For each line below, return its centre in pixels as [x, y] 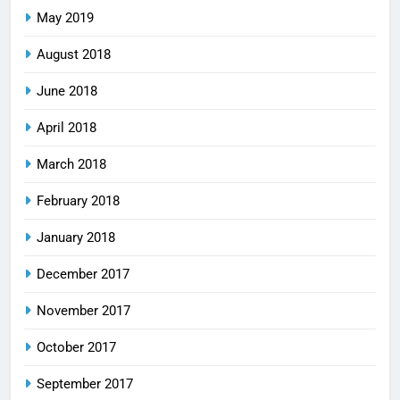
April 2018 [67, 127]
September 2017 [85, 383]
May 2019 [65, 17]
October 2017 [76, 347]
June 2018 [67, 91]
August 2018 [74, 54]
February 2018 [78, 200]
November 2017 [83, 310]
